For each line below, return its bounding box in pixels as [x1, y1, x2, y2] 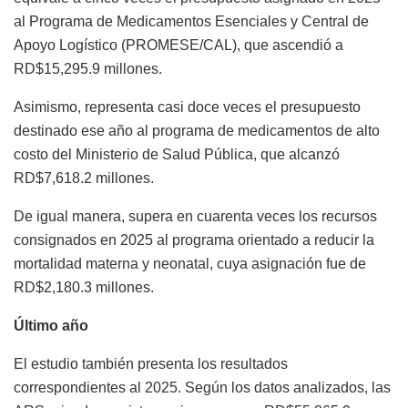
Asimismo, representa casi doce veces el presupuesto [14, 99, 361, 116]
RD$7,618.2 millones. [14, 170, 154, 187]
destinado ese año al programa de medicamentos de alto [14, 123, 380, 139]
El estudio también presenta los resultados [14, 356, 288, 372]
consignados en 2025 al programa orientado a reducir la [14, 232, 374, 249]
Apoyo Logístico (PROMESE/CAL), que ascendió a [14, 37, 343, 54]
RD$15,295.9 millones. [14, 61, 162, 77]
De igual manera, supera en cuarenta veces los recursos [14, 209, 377, 225]
